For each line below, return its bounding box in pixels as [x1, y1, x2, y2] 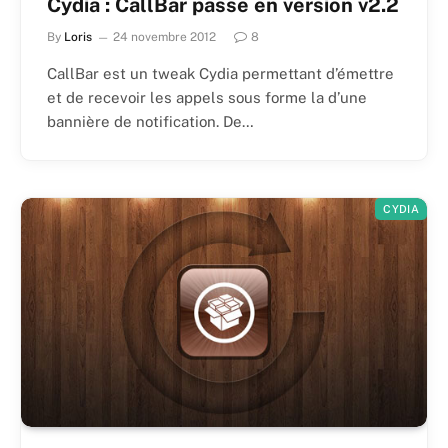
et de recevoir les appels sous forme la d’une [47, 89, 367, 107]
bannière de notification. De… [47, 113, 254, 131]
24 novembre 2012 [113, 30, 216, 45]
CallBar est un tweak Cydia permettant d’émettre [47, 65, 394, 83]
